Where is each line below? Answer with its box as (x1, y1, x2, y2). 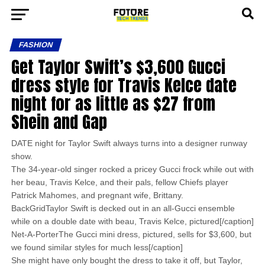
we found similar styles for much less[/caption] (11, 243, 183, 252)
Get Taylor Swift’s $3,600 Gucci (11, 54, 225, 79)
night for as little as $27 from (11, 91, 215, 116)
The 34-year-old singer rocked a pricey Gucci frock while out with (11, 164, 254, 174)
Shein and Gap (11, 109, 107, 134)
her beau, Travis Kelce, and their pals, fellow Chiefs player (11, 177, 228, 187)
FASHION (17, 40, 54, 49)
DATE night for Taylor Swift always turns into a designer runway (11, 138, 247, 148)
